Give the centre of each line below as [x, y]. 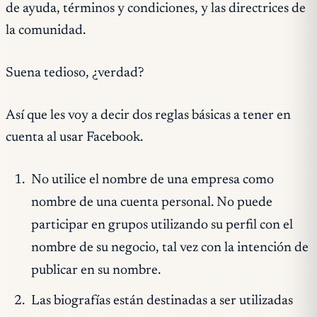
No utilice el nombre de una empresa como [152, 180]
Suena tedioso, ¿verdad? [75, 74]
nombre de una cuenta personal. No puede [151, 202]
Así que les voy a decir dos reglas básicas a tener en [148, 115]
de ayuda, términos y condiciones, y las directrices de [156, 9]
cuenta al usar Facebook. [74, 137]
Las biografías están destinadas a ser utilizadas [162, 301]
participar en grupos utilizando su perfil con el [162, 225]
